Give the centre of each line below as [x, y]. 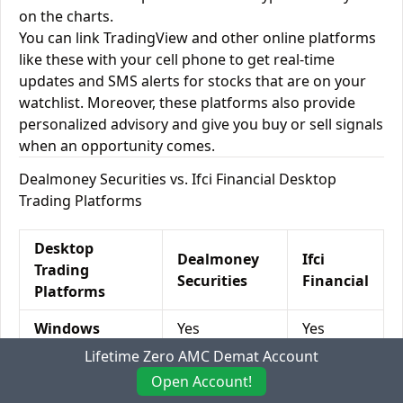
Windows [67, 328]
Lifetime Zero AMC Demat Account [201, 356]
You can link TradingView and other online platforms [197, 38]
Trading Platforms [81, 201]
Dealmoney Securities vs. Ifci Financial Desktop [178, 179]
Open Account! [201, 381]
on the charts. [66, 16]
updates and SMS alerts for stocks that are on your [193, 81]
